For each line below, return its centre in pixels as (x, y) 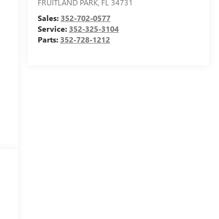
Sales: (49, 18)
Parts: (49, 40)
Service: (53, 29)
